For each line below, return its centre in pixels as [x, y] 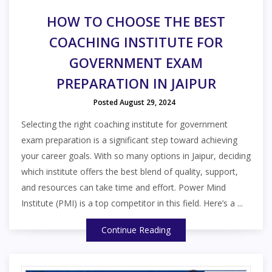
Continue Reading [136, 229]
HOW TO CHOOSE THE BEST [136, 21]
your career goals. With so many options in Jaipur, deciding [136, 155]
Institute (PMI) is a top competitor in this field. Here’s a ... [132, 203]
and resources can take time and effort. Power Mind [124, 187]
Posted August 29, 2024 [134, 102]
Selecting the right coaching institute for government [124, 124]
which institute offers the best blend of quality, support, [130, 171]
